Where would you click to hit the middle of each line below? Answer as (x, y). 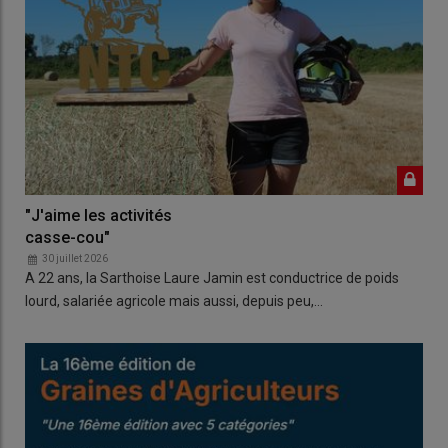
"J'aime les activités (98, 216)
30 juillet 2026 (75, 259)
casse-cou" (67, 238)
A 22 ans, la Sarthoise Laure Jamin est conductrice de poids (212, 278)
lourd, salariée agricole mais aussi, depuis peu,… (174, 301)
